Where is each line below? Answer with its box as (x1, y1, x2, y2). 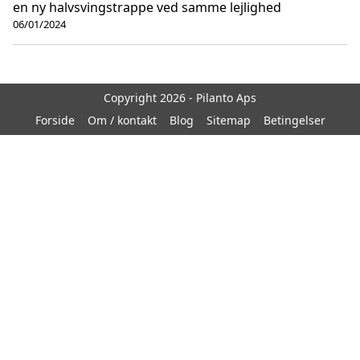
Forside (35, 112, 75, 129)
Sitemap (206, 112, 251, 129)
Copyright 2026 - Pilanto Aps (104, 90, 256, 106)
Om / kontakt (87, 112, 157, 129)
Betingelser (263, 112, 325, 129)
